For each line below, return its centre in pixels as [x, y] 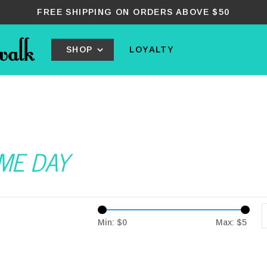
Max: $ [229, 222]
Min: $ [110, 222]
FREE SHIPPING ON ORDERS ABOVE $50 [133, 12]
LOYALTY [152, 49]
